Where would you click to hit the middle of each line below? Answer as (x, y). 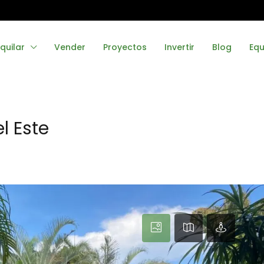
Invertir (179, 47)
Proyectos (125, 47)
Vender (70, 47)
